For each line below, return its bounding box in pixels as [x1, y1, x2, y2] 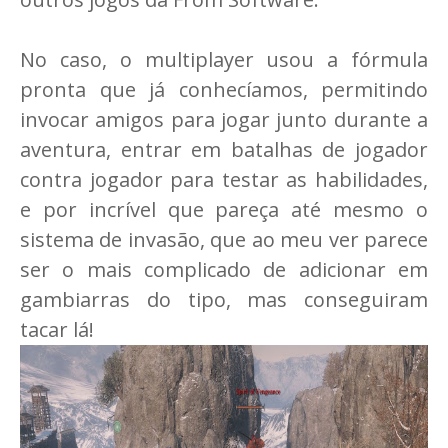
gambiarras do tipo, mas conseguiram [20, 286, 428, 313]
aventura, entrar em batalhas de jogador [20, 136, 428, 163]
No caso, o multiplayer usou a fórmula [20, 46, 428, 73]
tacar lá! [20, 316, 94, 343]
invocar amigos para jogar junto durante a [20, 106, 428, 133]
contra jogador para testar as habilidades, [20, 166, 428, 193]
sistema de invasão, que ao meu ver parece [20, 226, 428, 253]
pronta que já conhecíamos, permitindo [20, 76, 428, 103]
